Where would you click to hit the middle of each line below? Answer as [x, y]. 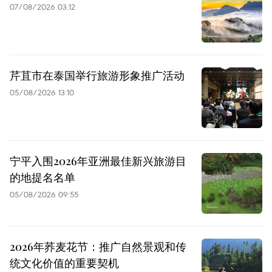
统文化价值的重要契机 [64, 263]
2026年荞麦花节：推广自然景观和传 [98, 247]
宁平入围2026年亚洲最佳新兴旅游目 [98, 161]
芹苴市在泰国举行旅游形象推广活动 [97, 76]
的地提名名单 [42, 178]
